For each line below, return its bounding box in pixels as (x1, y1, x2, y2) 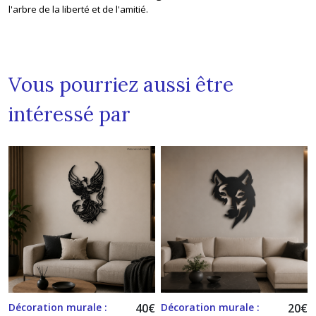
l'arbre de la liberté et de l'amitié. (8, 2, 148, 16)
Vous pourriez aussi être (8, 71, 233, 97)
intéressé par (8, 101, 130, 127)
